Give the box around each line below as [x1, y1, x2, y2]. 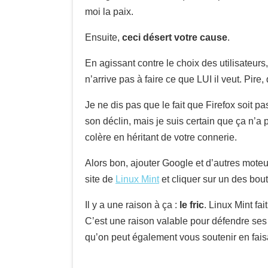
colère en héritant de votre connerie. [85, 132, 237, 142]
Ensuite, [85, 32, 122, 42]
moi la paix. [85, 7, 133, 17]
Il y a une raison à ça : [85, 200, 179, 210]
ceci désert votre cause [122, 32, 227, 42]
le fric [179, 200, 204, 210]
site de [85, 174, 115, 184]
